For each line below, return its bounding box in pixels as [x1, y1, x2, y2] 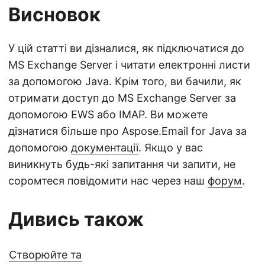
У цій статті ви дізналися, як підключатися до [8, 42, 244, 54]
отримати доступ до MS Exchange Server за [8, 92, 236, 104]
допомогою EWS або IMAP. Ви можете [8, 108, 208, 121]
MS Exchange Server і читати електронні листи [8, 59, 250, 71]
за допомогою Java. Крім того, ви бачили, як [8, 75, 241, 88]
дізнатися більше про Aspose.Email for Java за [8, 125, 247, 137]
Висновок [8, 3, 101, 26]
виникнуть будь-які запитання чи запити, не [8, 158, 235, 170]
